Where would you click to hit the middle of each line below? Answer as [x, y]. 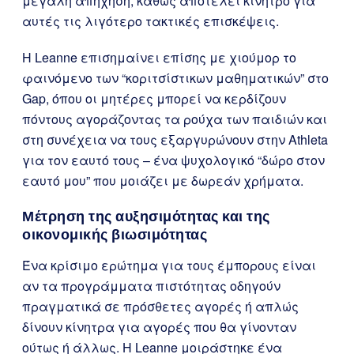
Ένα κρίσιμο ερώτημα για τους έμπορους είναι [169, 265]
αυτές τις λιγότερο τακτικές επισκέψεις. [151, 21]
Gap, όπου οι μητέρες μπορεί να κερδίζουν [154, 98]
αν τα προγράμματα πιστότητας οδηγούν [151, 286]
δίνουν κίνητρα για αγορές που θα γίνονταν [159, 327]
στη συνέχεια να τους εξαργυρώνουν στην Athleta [175, 139]
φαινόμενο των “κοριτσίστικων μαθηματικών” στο [175, 78]
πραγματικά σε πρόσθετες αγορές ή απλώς [160, 306]
